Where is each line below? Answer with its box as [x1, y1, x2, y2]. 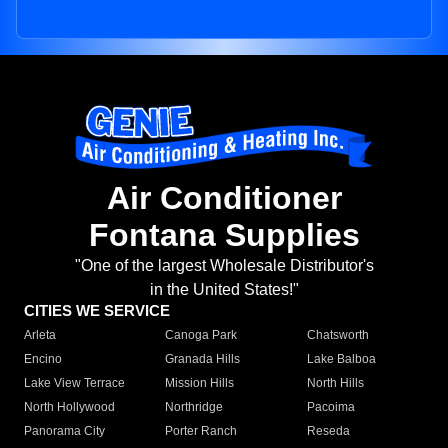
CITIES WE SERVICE [24, 302, 170, 320]
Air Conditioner [106, 180, 342, 217]
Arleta [24, 328, 56, 343]
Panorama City [24, 424, 105, 439]
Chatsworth [306, 328, 369, 343]
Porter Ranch [165, 424, 238, 439]
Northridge [165, 400, 224, 415]
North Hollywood [24, 400, 115, 415]
